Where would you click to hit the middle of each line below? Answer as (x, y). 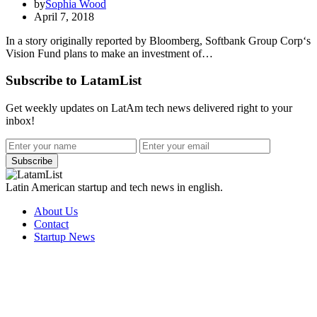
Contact (51, 224)
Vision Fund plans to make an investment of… (109, 53)
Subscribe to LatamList (74, 81)
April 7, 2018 (64, 16)
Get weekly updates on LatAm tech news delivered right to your (149, 108)
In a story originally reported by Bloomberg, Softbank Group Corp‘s (158, 40)
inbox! (20, 121)
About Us (56, 212)
